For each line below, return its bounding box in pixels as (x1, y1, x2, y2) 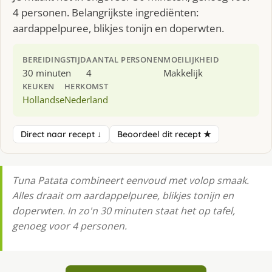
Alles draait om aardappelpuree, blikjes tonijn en (12, 188, 234, 202)
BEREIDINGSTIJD (22, 53, 87, 65)
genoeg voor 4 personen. (12, 219, 127, 233)
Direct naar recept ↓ (21, 128, 101, 140)
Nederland (64, 93, 108, 106)
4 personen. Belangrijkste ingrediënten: (13, 5, 199, 19)
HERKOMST (64, 80, 109, 92)
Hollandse (22, 93, 64, 106)
